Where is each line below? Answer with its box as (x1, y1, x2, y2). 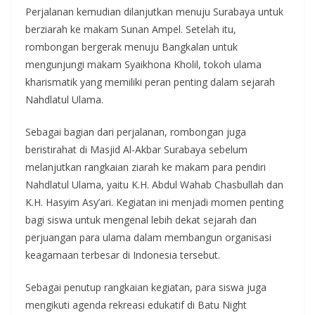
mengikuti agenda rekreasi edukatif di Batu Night (25, 297, 247, 311)
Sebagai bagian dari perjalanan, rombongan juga (25, 124, 246, 139)
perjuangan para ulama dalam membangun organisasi (25, 230, 271, 244)
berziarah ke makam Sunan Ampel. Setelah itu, (25, 22, 236, 36)
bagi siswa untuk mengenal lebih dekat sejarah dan (25, 212, 257, 226)
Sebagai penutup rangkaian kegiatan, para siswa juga (25, 280, 266, 294)
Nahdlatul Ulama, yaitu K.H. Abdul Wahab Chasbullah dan (25, 177, 283, 191)
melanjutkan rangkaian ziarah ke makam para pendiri (25, 160, 266, 174)
